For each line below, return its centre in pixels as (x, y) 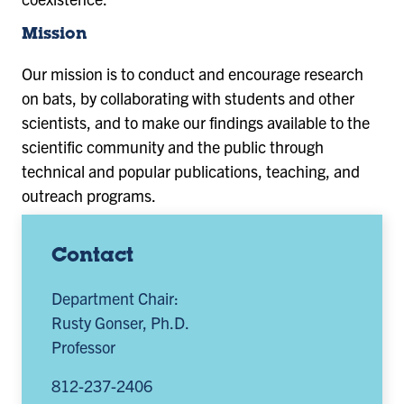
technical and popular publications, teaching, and (191, 170)
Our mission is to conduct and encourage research (193, 73)
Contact (93, 257)
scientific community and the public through (173, 146)
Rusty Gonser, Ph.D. (121, 322)
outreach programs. (89, 195)
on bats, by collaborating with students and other (188, 97)
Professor (84, 346)
